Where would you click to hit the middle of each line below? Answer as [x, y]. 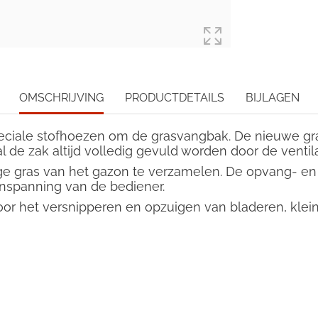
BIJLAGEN [272, 97]
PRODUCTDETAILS [174, 97]
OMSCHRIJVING [61, 97]
